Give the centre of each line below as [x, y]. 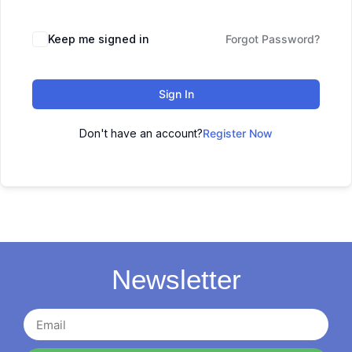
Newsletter [176, 279]
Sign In [176, 94]
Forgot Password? [273, 39]
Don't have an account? [141, 133]
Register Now [238, 133]
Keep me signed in [99, 39]
